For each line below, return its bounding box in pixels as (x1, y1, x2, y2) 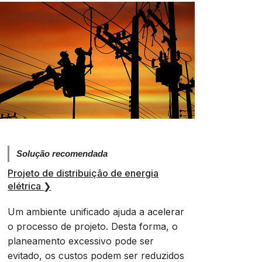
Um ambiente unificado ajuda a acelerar (8, 206, 185, 218)
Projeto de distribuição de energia (8, 167, 159, 179)
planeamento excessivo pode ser (8, 235, 154, 247)
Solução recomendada (16, 149, 108, 158)
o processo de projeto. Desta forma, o (8, 220, 178, 232)
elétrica (8, 180, 44, 192)
